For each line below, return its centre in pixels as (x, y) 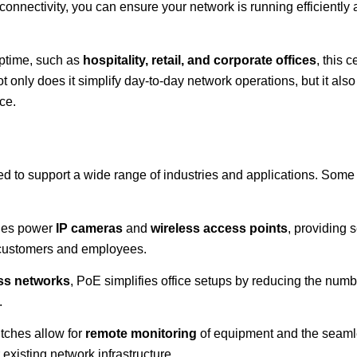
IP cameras (89, 228)
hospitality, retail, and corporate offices (199, 60)
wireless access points (219, 228)
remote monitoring (141, 334)
